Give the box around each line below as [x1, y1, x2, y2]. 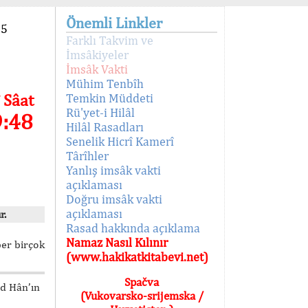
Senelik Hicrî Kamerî [66, 134, 174, 148]
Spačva [124, 275, 159, 289]
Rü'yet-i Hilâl [66, 105, 135, 120]
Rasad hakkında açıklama [66, 221, 200, 235]
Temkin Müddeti [66, 91, 153, 105]
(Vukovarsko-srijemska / [80, 289, 203, 302]
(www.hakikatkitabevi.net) [66, 250, 208, 264]
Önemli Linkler [66, 14, 162, 32]
